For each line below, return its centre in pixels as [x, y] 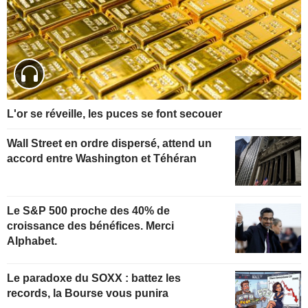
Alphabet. [32, 241]
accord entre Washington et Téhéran [102, 159]
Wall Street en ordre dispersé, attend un [109, 144]
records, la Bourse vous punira [88, 293]
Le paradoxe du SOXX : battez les [94, 278]
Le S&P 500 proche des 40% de [88, 210]
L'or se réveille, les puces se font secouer [114, 114]
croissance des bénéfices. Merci [90, 225]
